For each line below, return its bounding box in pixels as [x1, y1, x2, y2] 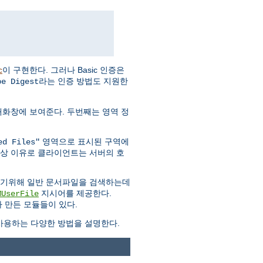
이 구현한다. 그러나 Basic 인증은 [2, 65, 124, 75]
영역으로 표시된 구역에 [40, 136, 129, 146]
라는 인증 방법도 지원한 [39, 76, 128, 86]
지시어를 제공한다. [39, 188, 112, 198]
